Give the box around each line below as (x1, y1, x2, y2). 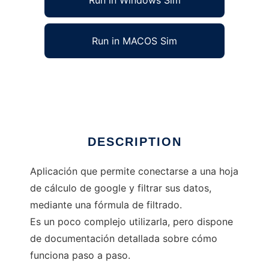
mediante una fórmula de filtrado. (30, 199, 182, 211)
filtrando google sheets (30, 73, 136, 85)
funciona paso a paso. (30, 249, 130, 262)
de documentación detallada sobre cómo (30, 232, 217, 245)
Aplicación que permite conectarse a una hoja (30, 165, 238, 178)
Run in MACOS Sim (92, 35, 177, 47)
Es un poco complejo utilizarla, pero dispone (30, 216, 233, 228)
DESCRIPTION (87, 135, 182, 149)
